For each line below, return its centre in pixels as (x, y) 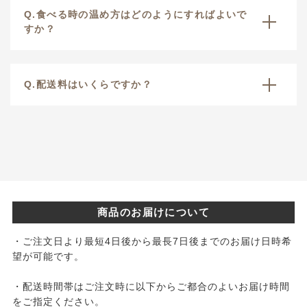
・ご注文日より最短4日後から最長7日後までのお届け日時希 (152, 242)
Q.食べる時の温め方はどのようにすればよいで (136, 15)
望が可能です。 (48, 257)
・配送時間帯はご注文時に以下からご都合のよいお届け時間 (151, 287)
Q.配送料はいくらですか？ (88, 85)
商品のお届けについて (153, 212)
